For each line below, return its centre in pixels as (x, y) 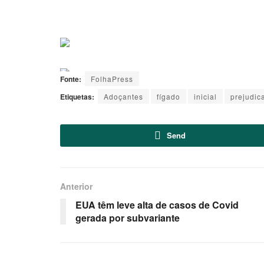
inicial (205, 97)
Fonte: (71, 79)
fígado (169, 97)
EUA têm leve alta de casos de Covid (157, 205)
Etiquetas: (77, 97)
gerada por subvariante (128, 218)
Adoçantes (123, 97)
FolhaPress (112, 79)
